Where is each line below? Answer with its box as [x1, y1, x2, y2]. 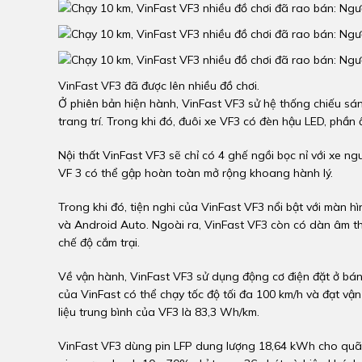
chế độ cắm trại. [58, 235, 140, 250]
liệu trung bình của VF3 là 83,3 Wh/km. [58, 305, 259, 319]
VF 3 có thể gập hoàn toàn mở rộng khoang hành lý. [58, 166, 333, 180]
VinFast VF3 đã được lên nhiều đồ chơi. [58, 78, 259, 93]
